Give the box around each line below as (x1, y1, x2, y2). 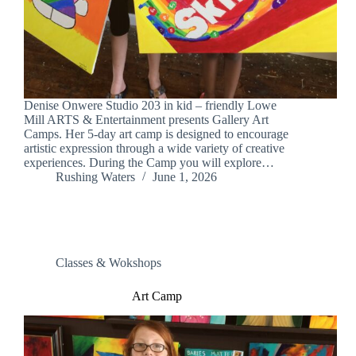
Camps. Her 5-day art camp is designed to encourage (24, 127, 288, 141)
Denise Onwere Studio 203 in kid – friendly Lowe (24, 99, 277, 113)
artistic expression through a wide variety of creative (24, 141, 284, 156)
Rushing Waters (56, 170, 135, 184)
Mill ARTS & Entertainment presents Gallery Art (24, 113, 269, 127)
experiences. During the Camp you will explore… (24, 156, 274, 170)
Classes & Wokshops (56, 256, 161, 270)
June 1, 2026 (153, 170, 217, 184)
